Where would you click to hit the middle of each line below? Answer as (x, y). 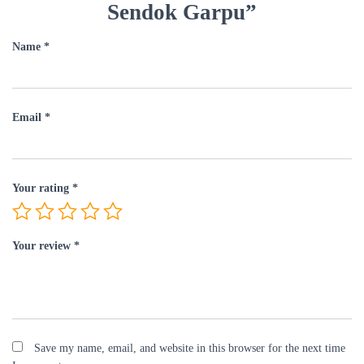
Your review (43, 245)
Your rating (42, 188)
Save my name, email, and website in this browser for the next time (190, 348)
